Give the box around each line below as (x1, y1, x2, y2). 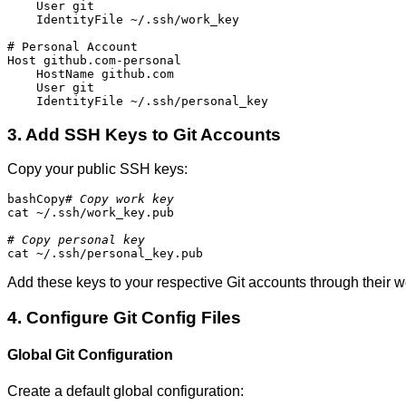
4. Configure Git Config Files (7, 308, 241, 327)
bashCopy (7, 192, 65, 207)
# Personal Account (7, 39, 138, 53)
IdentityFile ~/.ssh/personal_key (36, 93, 268, 108)
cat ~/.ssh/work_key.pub (7, 206, 174, 220)
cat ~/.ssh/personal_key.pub (7, 246, 203, 261)
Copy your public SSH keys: (7, 161, 188, 178)
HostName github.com (7, 66, 36, 81)
